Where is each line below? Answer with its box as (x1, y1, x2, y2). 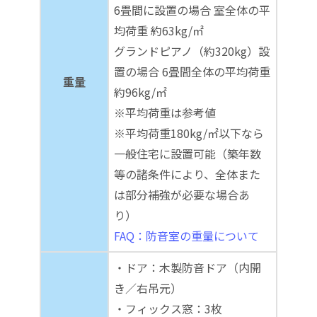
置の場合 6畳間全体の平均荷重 (114, 62, 270, 80)
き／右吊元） (114, 279, 182, 296)
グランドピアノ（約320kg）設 (114, 42, 270, 59)
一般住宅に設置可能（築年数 (114, 144, 261, 162)
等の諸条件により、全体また (114, 165, 260, 183)
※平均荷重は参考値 (114, 103, 216, 121)
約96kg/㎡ (114, 83, 167, 100)
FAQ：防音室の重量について (114, 226, 259, 244)
